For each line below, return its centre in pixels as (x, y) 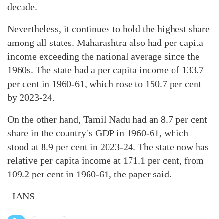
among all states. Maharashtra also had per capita (105, 43)
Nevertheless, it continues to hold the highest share (109, 29)
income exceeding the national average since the (103, 56)
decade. (22, 7)
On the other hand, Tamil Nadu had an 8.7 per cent (107, 119)
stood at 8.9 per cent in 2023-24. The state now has (108, 147)
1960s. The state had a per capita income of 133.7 (106, 70)
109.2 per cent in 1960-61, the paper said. (89, 174)
